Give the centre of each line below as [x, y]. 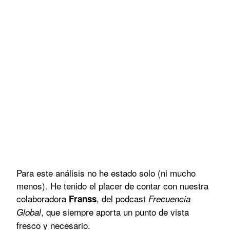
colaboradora [43, 198]
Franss [83, 198]
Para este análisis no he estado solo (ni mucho [106, 172]
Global [29, 212]
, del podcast [122, 198]
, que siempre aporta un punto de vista [115, 212]
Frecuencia [169, 198]
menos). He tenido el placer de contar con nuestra [112, 185]
